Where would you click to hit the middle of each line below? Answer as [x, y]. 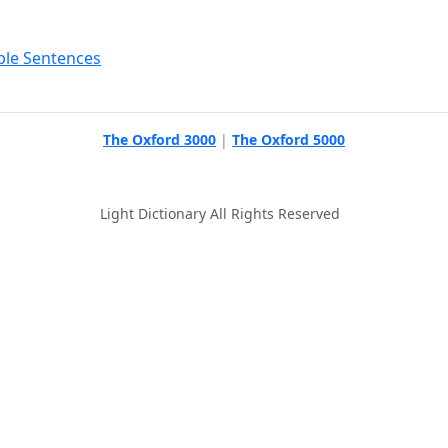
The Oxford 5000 [288, 139]
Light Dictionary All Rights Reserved [220, 213]
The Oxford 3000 [159, 139]
